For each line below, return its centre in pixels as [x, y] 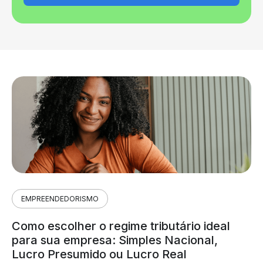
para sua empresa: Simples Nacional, [115, 240]
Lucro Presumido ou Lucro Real [99, 254]
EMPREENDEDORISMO [60, 198]
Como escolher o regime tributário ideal [121, 226]
